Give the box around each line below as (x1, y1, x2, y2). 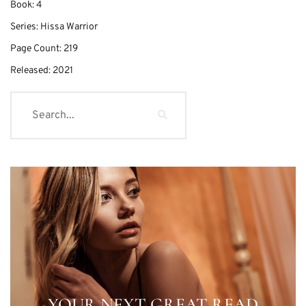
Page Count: (10, 43, 64, 55)
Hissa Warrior (40, 21, 98, 33)
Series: (10, 21, 40, 33)
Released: (10, 65, 53, 77)
